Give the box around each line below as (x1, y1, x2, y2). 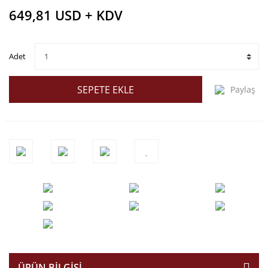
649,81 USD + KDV (9, 6, 123, 24)
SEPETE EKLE (77, 83, 134, 96)
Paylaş (230, 84, 255, 95)
